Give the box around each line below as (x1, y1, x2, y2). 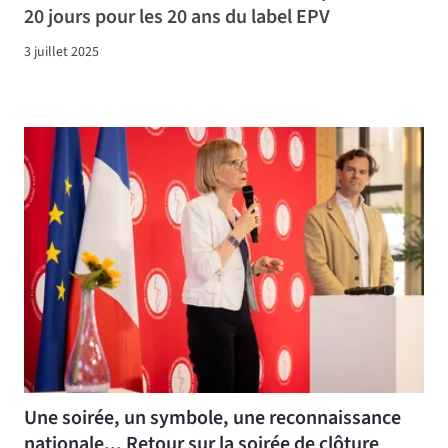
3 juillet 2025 (24, 41, 99, 62)
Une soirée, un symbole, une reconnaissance (24, 403, 401, 432)
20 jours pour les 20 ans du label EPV (24, 2, 330, 31)
